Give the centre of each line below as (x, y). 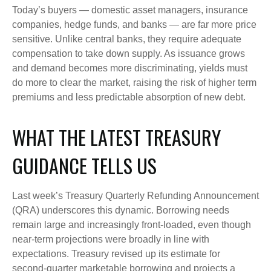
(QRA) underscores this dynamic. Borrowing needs (121, 210)
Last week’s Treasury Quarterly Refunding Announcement (135, 195)
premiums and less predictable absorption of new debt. (129, 97)
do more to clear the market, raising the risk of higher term (134, 82)
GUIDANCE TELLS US (84, 165)
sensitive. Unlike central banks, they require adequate (127, 39)
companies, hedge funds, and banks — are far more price (134, 24)
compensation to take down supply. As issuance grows (129, 53)
